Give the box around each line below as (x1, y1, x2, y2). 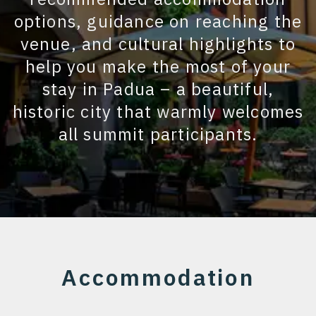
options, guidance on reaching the (13, 10, 303, 32)
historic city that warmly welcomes (12, 100, 304, 123)
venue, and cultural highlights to (20, 32, 296, 55)
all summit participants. (58, 123, 258, 145)
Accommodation (61, 262, 255, 292)
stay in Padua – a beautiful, (42, 78, 274, 100)
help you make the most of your (25, 55, 291, 78)
